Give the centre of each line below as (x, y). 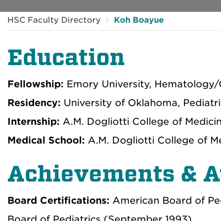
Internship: (34, 121)
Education (66, 57)
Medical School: (46, 140)
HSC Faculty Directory (54, 20)
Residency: (34, 103)
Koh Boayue (139, 20)
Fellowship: (36, 84)
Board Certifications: (60, 200)
